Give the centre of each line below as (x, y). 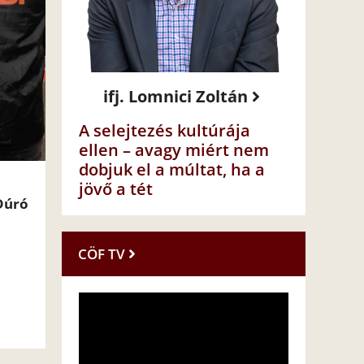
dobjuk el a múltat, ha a (172, 170)
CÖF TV (102, 254)
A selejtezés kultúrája (165, 131)
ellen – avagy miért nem (174, 150)
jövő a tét (116, 189)
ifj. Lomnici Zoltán (175, 97)
